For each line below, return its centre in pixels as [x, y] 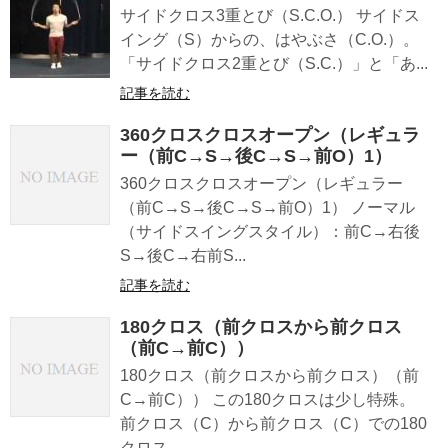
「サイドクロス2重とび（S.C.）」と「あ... [274, 63]
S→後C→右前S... [183, 255]
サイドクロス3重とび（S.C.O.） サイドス [270, 15]
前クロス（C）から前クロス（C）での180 [273, 423]
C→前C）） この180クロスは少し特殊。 [267, 399]
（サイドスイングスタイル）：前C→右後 [270, 231]
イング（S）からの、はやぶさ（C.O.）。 [269, 39]
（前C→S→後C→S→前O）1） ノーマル [267, 207]
